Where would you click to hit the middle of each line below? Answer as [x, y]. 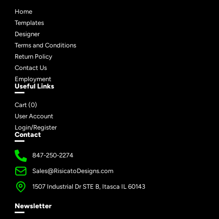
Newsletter [33, 206]
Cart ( [23, 105]
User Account [34, 116]
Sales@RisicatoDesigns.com [73, 171]
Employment [33, 79]
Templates [29, 22]
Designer [27, 34]
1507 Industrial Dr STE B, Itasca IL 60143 [89, 187]
